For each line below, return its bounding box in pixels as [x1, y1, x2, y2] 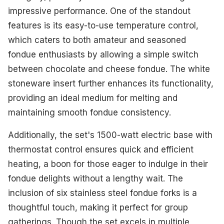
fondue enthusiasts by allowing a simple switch [8, 49, 198, 60]
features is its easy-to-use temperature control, [8, 20, 198, 31]
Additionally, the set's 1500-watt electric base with [8, 130, 212, 140]
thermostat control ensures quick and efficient [8, 144, 193, 155]
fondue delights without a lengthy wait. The [8, 173, 183, 184]
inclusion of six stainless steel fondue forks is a [8, 188, 197, 198]
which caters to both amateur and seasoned [8, 35, 186, 45]
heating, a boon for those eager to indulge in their [8, 159, 208, 169]
